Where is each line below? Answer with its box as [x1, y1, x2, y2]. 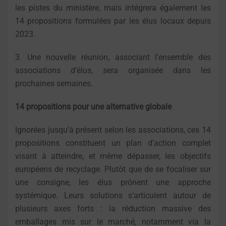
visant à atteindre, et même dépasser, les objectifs [15, 151, 211, 161]
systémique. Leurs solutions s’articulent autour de [15, 191, 211, 201]
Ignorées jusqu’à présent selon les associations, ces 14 [15, 125, 211, 135]
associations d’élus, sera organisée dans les [15, 66, 211, 76]
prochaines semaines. [15, 79, 93, 89]
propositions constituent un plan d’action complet [15, 138, 211, 148]
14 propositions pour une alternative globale [15, 102, 172, 112]
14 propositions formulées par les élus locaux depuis [15, 16, 211, 26]
